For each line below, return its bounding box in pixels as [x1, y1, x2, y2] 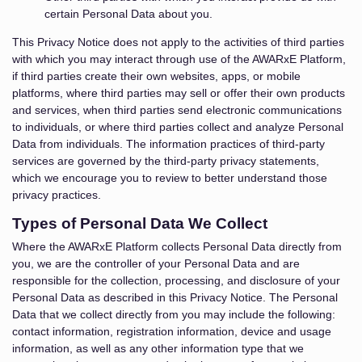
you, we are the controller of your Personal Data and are [12, 257, 300, 270]
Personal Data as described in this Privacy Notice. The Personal [12, 291, 338, 304]
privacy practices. [12, 188, 101, 201]
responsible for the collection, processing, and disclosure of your [12, 274, 340, 287]
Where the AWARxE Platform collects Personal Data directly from [12, 240, 342, 253]
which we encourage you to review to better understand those [12, 171, 327, 184]
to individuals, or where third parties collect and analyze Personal [12, 120, 343, 133]
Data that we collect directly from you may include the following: [12, 308, 335, 321]
